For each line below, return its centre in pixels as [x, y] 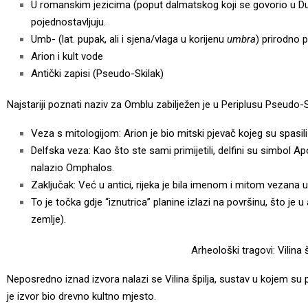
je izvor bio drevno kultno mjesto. [81, 296]
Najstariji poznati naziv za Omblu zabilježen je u [114, 104]
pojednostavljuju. [68, 22]
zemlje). [48, 219]
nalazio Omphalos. [73, 167]
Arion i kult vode [67, 56]
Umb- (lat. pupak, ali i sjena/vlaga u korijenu [129, 39]
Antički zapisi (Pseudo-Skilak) [97, 73]
